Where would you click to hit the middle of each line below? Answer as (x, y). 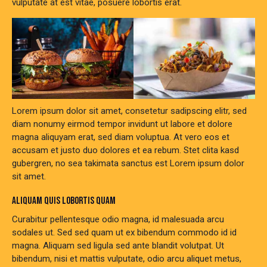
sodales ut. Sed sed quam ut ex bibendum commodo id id (124, 232)
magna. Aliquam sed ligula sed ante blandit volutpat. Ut (118, 245)
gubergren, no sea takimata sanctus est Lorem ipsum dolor (128, 163)
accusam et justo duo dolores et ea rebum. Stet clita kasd (125, 150)
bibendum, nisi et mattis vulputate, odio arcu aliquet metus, (127, 258)
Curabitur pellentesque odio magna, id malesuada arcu (118, 219)
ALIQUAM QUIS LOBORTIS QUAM (64, 201)
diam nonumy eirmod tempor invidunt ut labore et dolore (122, 124)
